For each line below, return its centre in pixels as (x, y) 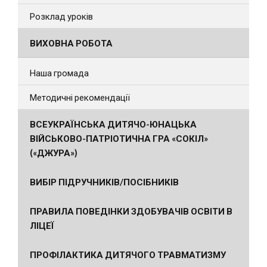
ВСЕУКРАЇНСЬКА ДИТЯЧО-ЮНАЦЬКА (113, 124)
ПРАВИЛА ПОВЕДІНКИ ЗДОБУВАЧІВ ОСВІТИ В (131, 211)
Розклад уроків (61, 16)
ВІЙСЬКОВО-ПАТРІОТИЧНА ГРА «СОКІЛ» (119, 138)
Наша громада (59, 72)
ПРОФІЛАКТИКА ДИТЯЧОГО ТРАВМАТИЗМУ (128, 254)
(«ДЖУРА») (54, 152)
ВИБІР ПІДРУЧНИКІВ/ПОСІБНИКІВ (104, 181)
